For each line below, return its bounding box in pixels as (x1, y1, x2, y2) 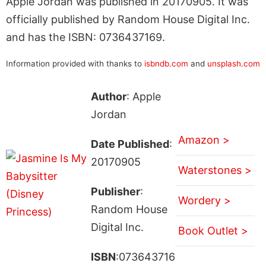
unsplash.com (207, 58, 260, 68)
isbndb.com (144, 58, 188, 68)
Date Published (90, 137, 169, 150)
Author (90, 90, 126, 103)
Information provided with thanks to (6, 58, 144, 68)
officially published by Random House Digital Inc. (6, 12, 250, 26)
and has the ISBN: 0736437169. (6, 30, 165, 43)
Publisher (90, 185, 140, 198)
